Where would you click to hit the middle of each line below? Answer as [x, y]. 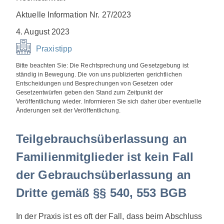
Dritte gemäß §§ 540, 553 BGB [101, 193]
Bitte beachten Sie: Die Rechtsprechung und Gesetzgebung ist [102, 66]
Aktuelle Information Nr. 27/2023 [74, 15]
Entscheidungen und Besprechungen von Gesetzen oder [95, 84]
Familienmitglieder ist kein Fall [105, 157]
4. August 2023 [43, 32]
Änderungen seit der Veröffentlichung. [68, 111]
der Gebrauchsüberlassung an [103, 175]
